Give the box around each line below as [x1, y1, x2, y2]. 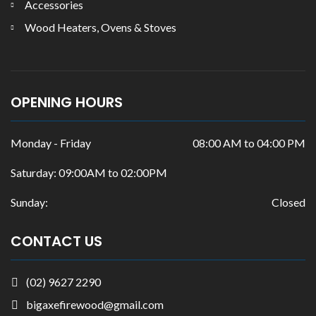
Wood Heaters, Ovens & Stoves [25, 20, 176, 34]
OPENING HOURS [11, 92, 123, 112]
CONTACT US [11, 231, 102, 251]
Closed [272, 195, 305, 209]
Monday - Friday [11, 136, 91, 150]
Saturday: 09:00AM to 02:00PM [11, 166, 167, 179]
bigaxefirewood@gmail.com [26, 298, 164, 311]
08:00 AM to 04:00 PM [193, 136, 305, 150]
